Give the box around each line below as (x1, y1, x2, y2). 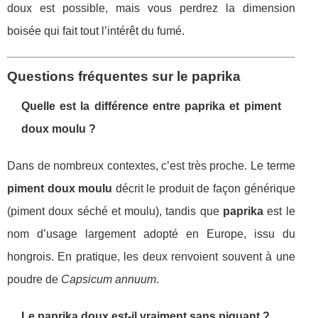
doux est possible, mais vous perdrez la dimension (7, 2, 295, 15)
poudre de (7, 273, 61, 286)
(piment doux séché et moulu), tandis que (7, 205, 224, 218)
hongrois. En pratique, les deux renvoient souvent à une (7, 251, 295, 263)
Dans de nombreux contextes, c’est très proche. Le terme (7, 160, 295, 172)
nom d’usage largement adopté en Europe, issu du (7, 228, 295, 241)
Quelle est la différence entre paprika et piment (21, 100, 281, 113)
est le (263, 205, 295, 218)
